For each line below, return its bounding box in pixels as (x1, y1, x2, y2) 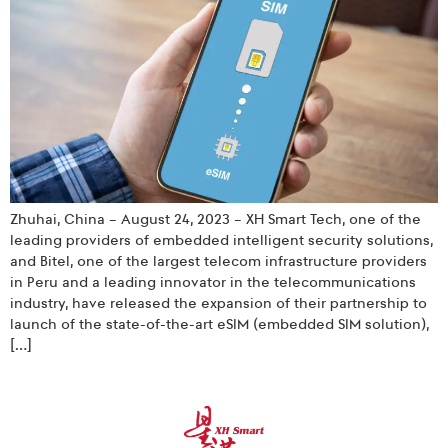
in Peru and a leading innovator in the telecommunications (10, 273, 416, 291)
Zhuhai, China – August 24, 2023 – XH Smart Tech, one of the (10, 210, 421, 228)
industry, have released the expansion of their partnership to (10, 294, 427, 312)
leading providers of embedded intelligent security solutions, (10, 231, 433, 249)
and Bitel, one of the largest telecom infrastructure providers (10, 252, 427, 270)
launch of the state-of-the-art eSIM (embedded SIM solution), (10, 315, 429, 333)
